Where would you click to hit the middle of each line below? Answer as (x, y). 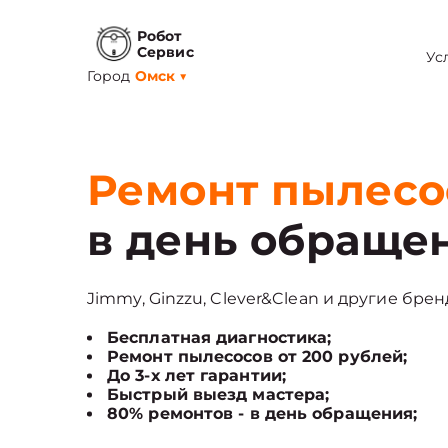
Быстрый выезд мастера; (218, 394)
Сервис (165, 51)
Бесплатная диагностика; (219, 337)
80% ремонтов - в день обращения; (262, 413)
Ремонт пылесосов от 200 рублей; (257, 356)
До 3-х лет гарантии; (196, 375)
